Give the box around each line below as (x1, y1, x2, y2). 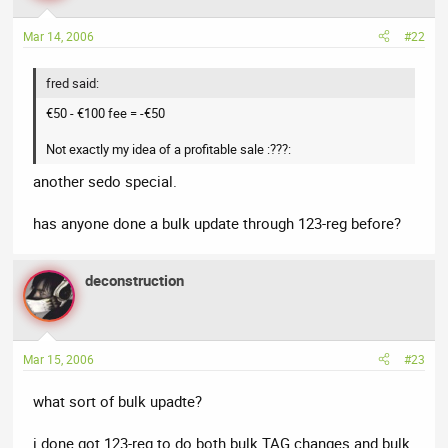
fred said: (46, 73, 100, 92)
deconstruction (85, 270, 185, 291)
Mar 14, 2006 (23, 27, 95, 44)
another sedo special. (33, 171, 178, 192)
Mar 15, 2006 (23, 350, 95, 367)
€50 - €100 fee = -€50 (46, 103, 166, 122)
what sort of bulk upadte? (33, 390, 203, 411)
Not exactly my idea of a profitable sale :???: (46, 139, 292, 158)
